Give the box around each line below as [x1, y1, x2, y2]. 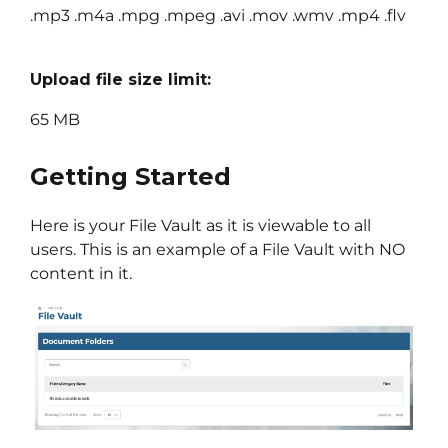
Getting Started [30, 161, 231, 191]
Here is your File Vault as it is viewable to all [30, 215, 371, 235]
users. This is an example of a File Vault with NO [30, 239, 405, 259]
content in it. [30, 263, 132, 283]
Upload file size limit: [30, 69, 211, 89]
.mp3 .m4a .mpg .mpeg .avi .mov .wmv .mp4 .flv [30, 5, 406, 25]
